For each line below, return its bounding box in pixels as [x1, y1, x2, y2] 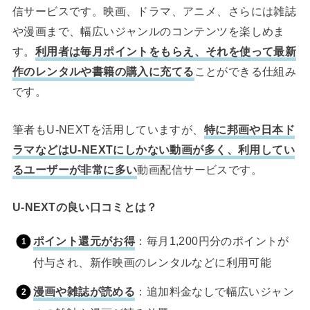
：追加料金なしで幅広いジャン [135, 285, 295, 298]
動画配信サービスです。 [137, 163, 262, 176]
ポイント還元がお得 [33, 234, 136, 247]
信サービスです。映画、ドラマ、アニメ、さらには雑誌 [12, 5, 297, 18]
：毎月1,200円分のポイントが [135, 234, 289, 247]
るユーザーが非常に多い [12, 163, 138, 176]
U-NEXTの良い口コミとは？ [12, 200, 158, 213]
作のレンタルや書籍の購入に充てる [12, 65, 194, 78]
